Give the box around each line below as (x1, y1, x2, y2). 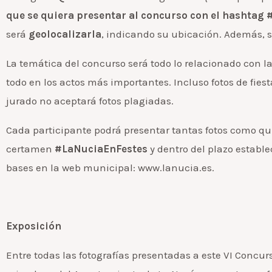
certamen (6, 142, 55, 155)
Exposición (6, 219, 61, 232)
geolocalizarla (29, 27, 101, 40)
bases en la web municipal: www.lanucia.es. (6, 161, 214, 174)
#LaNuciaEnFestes (55, 142, 148, 155)
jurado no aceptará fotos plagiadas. (6, 94, 174, 107)
